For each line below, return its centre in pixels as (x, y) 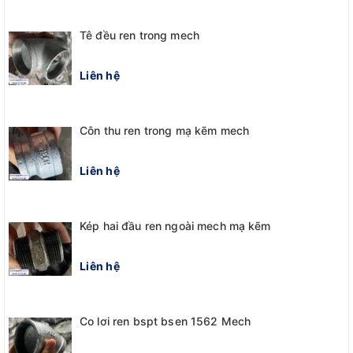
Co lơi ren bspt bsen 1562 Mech (165, 321)
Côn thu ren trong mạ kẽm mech (165, 130)
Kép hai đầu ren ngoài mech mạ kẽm (175, 225)
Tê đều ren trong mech (139, 35)
